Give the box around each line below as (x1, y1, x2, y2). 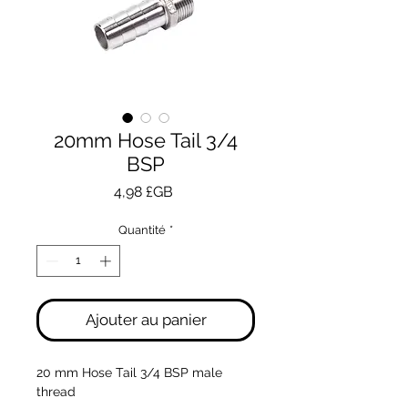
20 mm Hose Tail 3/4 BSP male (36, 365, 222, 381)
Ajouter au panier (85, 311, 207, 330)
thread (36, 384, 79, 400)
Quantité (118, 222, 166, 237)
